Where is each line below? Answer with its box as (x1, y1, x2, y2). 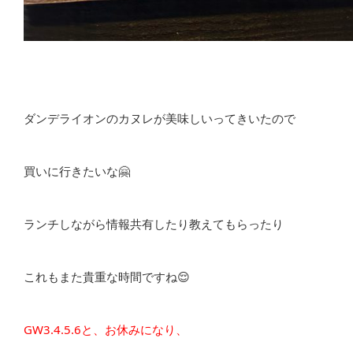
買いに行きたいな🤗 (24, 163, 130, 179)
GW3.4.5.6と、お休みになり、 (24, 321, 188, 337)
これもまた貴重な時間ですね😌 (24, 269, 190, 284)
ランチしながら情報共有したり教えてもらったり (24, 216, 284, 232)
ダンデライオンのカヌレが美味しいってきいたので (24, 110, 295, 126)
